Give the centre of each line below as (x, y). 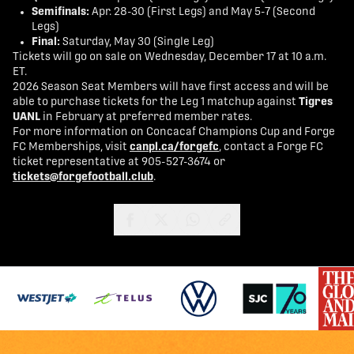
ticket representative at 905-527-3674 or (119, 162)
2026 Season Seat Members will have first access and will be (171, 87)
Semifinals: (60, 12)
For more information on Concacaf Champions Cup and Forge (174, 132)
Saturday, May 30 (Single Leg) (137, 42)
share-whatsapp (242, 245)
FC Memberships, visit (71, 147)
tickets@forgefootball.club (83, 177)
